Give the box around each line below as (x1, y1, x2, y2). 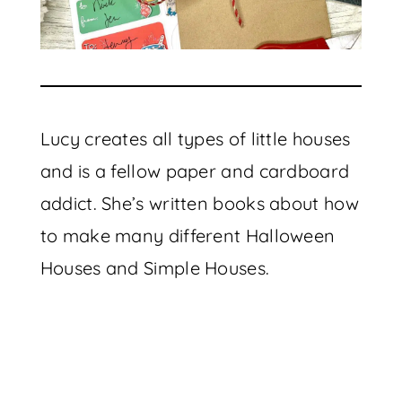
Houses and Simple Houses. (39, 257, 270, 279)
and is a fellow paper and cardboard (39, 160, 350, 182)
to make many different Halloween (39, 224, 336, 247)
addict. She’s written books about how (39, 192, 359, 214)
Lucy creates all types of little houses (39, 127, 351, 150)
